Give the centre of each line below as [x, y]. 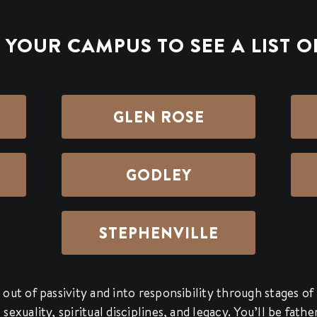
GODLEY [158, 175]
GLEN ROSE [158, 117]
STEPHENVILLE [158, 233]
